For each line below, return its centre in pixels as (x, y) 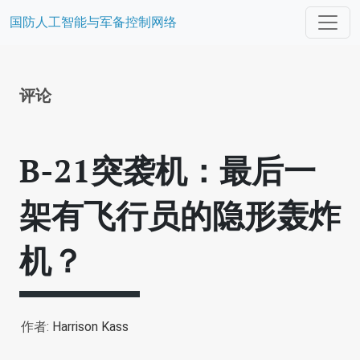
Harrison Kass (90, 327)
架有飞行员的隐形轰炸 (180, 215)
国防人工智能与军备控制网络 (93, 22)
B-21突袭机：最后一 (168, 170)
